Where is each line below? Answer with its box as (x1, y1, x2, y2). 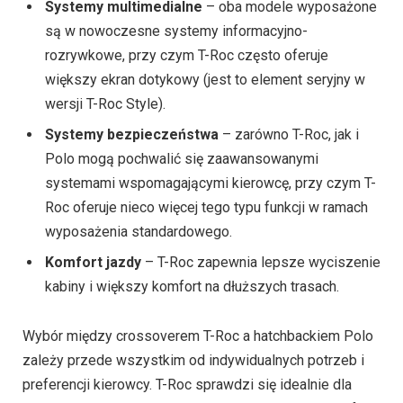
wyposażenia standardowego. (45, 151, 232, 169)
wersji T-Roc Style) (45, 23, 163, 41)
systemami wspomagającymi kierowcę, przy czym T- (45, 103, 376, 121)
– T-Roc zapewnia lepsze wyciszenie (145, 182, 381, 200)
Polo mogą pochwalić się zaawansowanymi (45, 78, 318, 96)
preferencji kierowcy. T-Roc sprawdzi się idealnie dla (22, 304, 352, 322)
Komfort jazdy (45, 182, 145, 200)
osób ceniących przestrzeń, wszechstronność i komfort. (22, 328, 376, 346)
